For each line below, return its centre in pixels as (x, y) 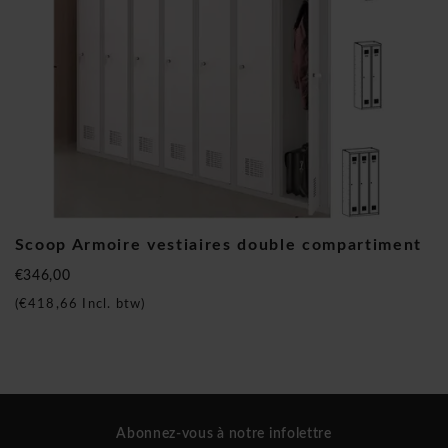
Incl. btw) (112, 304)
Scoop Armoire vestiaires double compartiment (218, 244)
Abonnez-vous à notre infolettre (224, 433)
